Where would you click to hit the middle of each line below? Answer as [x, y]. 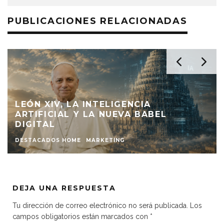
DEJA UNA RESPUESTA [64, 188]
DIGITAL [35, 124]
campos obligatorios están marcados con [81, 216]
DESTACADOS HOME [48, 140]
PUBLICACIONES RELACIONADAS [97, 21]
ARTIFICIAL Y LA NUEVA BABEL [91, 114]
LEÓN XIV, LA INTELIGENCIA [83, 104]
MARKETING [105, 140]
